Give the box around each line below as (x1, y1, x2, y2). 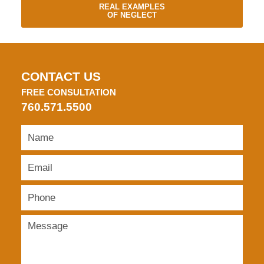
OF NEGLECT (107, 10, 157, 19)
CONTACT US (21, 70, 101, 84)
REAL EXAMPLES (99, 2, 165, 11)
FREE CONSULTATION (21, 88, 116, 98)
